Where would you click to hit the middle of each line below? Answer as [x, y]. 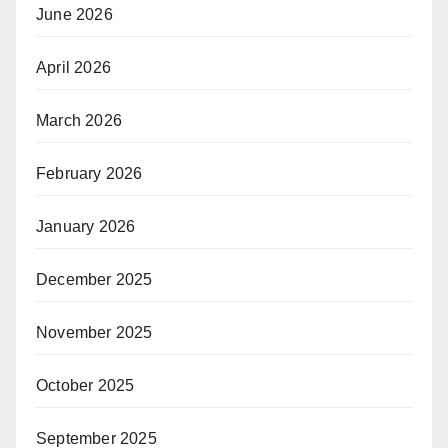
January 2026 [86, 227]
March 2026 [79, 121]
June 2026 [74, 15]
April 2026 [73, 68]
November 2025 [94, 333]
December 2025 [94, 280]
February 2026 [89, 174]
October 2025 [85, 386]
